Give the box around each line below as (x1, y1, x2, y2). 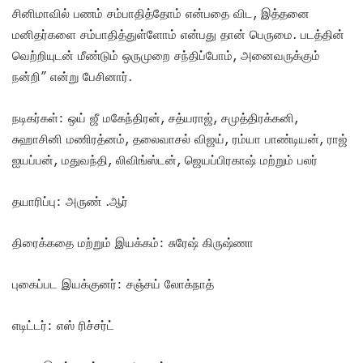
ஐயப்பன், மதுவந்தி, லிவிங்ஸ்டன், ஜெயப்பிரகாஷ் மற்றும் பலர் (12, 152, 318, 168)
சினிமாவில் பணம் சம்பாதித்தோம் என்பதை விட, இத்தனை (12, 6, 310, 21)
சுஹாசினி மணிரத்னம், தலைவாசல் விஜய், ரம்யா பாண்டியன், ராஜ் (12, 131, 348, 147)
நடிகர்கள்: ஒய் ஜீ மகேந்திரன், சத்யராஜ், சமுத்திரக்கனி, (12, 110, 298, 126)
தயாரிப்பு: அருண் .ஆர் (12, 194, 128, 209)
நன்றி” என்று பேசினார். (12, 69, 132, 84)
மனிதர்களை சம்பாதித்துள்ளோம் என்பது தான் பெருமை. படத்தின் (12, 27, 344, 42)
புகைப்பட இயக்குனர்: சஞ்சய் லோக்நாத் (12, 276, 214, 292)
